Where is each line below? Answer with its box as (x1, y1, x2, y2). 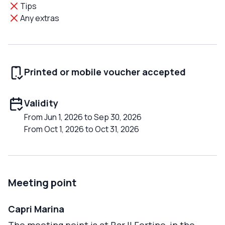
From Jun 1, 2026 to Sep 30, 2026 (24, 111, 142, 123)
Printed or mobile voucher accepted (24, 66, 186, 78)
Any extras (20, 13, 59, 24)
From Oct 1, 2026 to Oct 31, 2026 (24, 124, 139, 135)
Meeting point (8, 176, 76, 190)
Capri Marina (8, 203, 64, 215)
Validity (24, 97, 58, 109)
